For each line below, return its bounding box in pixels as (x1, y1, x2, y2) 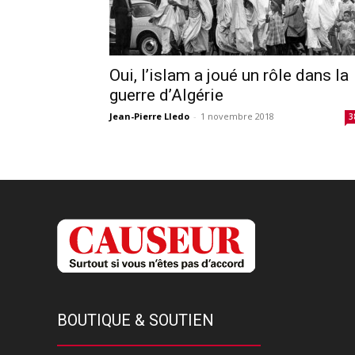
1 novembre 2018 (200, 109, 274, 122)
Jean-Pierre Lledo (109, 109, 189, 122)
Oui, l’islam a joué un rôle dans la (109, 65, 349, 85)
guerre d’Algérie (109, 85, 223, 105)
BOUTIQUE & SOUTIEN (57, 310, 214, 330)
